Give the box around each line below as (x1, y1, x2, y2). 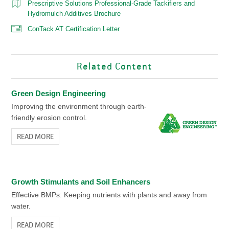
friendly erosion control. (11, 113, 87, 122)
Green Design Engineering (11, 89, 106, 98)
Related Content (77, 60, 152, 73)
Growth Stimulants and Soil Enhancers (11, 177, 150, 186)
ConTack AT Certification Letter (27, 25, 120, 33)
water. (11, 202, 31, 210)
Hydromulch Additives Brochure (27, 10, 121, 17)
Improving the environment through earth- (11, 102, 147, 110)
